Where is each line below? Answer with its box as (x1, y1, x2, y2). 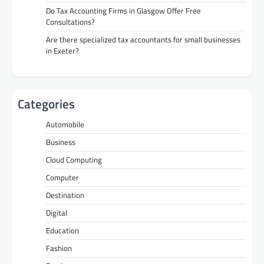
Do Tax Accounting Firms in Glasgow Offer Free (46, 4, 201, 16)
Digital (46, 206, 67, 219)
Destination (46, 189, 84, 201)
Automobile (46, 118, 84, 130)
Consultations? (46, 15, 95, 28)
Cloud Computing (46, 153, 102, 166)
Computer (46, 171, 79, 183)
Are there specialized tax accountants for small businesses (46, 33, 240, 45)
